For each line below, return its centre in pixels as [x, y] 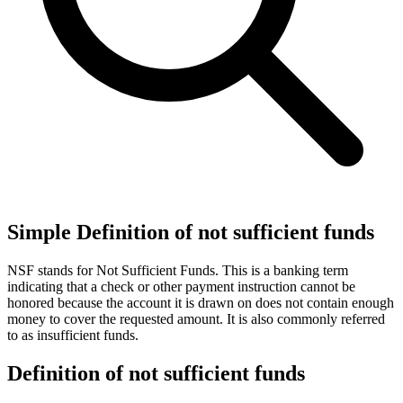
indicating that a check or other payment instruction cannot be [181, 286]
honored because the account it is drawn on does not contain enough [201, 302]
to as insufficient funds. [73, 335]
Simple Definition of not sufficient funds [191, 232]
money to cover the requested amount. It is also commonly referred [196, 318]
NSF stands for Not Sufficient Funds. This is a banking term [178, 270]
